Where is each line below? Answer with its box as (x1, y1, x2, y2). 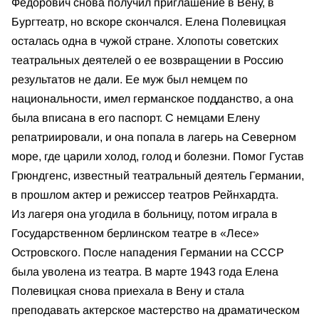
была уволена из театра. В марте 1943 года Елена (11, 265, 278, 278)
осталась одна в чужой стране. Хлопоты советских (11, 34, 278, 47)
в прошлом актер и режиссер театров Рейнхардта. (11, 188, 278, 201)
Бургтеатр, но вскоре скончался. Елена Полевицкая (11, 15, 286, 28)
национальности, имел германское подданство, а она (11, 92, 293, 105)
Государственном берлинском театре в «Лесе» (11, 226, 259, 239)
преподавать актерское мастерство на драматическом (11, 303, 300, 316)
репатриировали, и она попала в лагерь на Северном (11, 130, 296, 143)
